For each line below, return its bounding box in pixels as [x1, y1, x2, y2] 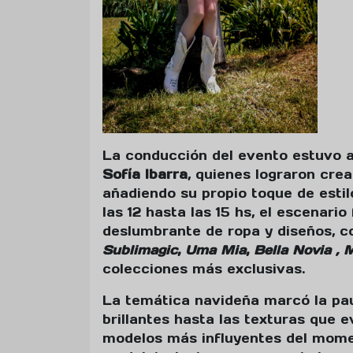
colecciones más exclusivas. [102, 261, 305, 277]
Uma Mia [185, 242, 246, 258]
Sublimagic [102, 242, 177, 258]
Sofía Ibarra [102, 166, 188, 183]
